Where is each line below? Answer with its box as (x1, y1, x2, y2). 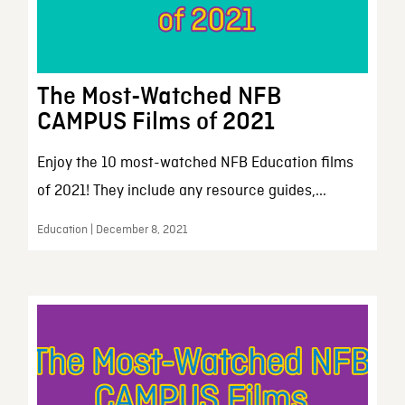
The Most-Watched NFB (36, 83, 281, 109)
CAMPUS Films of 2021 (36, 108, 275, 135)
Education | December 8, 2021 (36, 221, 188, 238)
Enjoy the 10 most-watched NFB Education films (36, 153, 353, 173)
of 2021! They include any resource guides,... (36, 181, 326, 201)
